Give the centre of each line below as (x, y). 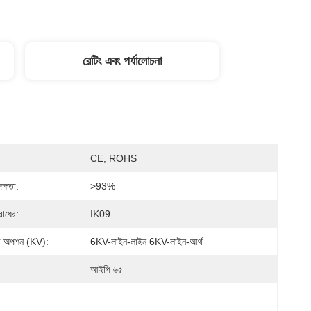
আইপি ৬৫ (107, 269)
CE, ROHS (114, 158)
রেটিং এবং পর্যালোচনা (122, 61)
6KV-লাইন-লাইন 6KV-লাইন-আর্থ (146, 242)
